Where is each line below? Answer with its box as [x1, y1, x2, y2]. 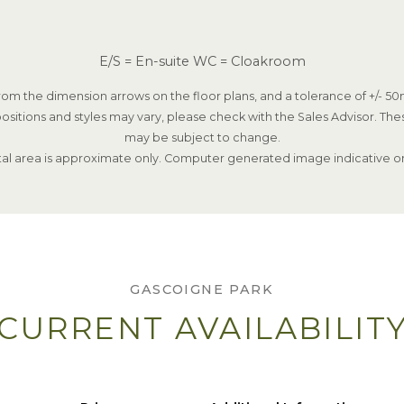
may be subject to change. [124, 131, 280, 145]
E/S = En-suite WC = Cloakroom [98, 53, 306, 70]
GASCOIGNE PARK [130, 281, 274, 298]
